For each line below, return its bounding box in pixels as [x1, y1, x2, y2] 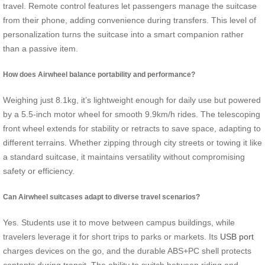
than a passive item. [3, 44, 78, 54]
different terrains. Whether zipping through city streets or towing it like [3, 138, 262, 148]
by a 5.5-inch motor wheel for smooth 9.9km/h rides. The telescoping [3, 109, 260, 119]
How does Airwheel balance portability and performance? [3, 70, 195, 78]
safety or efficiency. [3, 166, 75, 176]
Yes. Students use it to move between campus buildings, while [3, 217, 235, 227]
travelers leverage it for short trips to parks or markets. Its [3, 231, 220, 241]
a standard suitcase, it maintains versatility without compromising [3, 152, 245, 162]
